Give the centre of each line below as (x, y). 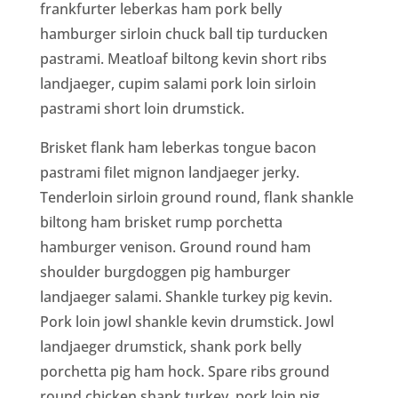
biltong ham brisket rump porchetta (161, 222)
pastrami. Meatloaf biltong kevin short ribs (183, 58)
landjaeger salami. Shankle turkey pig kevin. (186, 296)
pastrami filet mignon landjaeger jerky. (169, 172)
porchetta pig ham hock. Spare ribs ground (184, 371)
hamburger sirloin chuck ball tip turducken (183, 33)
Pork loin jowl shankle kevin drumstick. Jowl (187, 321)
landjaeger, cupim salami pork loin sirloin (178, 83)
